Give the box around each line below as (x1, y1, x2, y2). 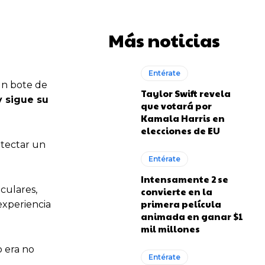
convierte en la (141, 185, 213, 198)
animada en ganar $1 (141, 210, 244, 222)
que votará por (141, 99, 212, 112)
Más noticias (108, 28, 220, 52)
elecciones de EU (141, 124, 221, 137)
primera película (141, 198, 222, 210)
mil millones (141, 222, 201, 235)
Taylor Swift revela (141, 87, 231, 99)
